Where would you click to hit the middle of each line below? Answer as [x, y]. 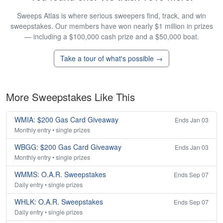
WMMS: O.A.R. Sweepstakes [60, 174]
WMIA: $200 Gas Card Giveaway [66, 120]
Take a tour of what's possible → [111, 58]
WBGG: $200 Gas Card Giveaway [68, 147]
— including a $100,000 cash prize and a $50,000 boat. [111, 37]
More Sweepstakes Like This [70, 97]
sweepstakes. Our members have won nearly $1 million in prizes [111, 26]
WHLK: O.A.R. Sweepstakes [59, 202]
